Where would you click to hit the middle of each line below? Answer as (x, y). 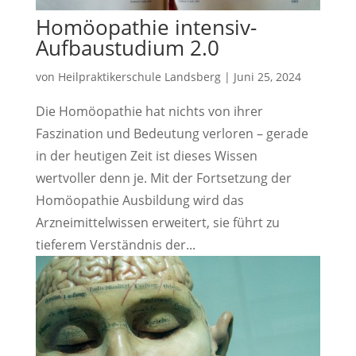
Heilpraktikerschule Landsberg (139, 77)
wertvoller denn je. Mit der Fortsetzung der (163, 178)
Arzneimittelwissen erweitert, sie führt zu (157, 223)
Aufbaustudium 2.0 (127, 48)
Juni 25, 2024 (267, 77)
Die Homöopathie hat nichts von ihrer (149, 112)
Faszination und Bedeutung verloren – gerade (172, 134)
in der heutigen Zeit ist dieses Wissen (146, 156)
